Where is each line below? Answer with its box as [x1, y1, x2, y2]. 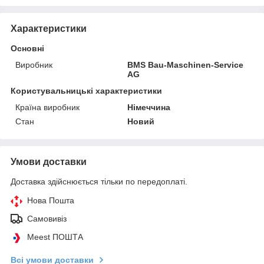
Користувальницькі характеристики [11, 85, 162, 95]
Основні [11, 43, 44, 53]
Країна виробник [15, 102, 80, 112]
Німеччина [127, 102, 171, 112]
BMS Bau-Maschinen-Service [127, 60, 244, 70]
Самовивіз [27, 213, 67, 223]
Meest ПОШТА [27, 232, 83, 242]
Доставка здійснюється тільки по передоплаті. [11, 176, 187, 186]
